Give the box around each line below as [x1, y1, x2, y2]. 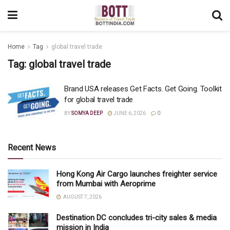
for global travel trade [64, 95, 133, 104]
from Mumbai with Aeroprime [56, 179, 156, 188]
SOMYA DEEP [71, 110, 103, 116]
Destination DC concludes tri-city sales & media [56, 213, 217, 222]
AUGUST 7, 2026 [62, 194, 102, 200]
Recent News [8, 142, 56, 152]
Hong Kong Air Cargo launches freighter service [56, 169, 217, 179]
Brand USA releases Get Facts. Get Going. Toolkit [64, 84, 222, 93]
